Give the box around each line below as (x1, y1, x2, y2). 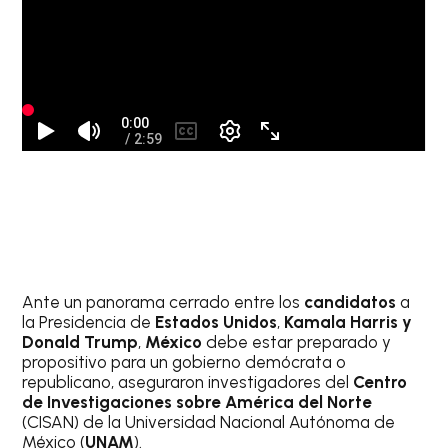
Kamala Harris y (284, 311, 413, 332)
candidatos (304, 291, 401, 312)
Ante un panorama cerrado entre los (22, 291, 305, 312)
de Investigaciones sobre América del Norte (22, 391, 373, 412)
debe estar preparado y (206, 331, 392, 352)
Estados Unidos (155, 311, 278, 332)
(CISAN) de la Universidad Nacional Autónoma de (22, 411, 396, 432)
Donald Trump (22, 331, 139, 352)
